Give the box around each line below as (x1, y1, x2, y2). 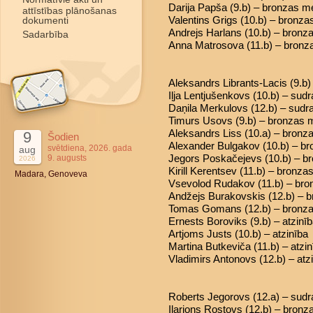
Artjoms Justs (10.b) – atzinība (168, 228, 308, 240)
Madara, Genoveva (15, 169, 87, 179)
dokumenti (22, 15, 68, 24)
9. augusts (48, 153, 87, 163)
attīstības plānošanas (22, 5, 117, 15)
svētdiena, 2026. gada (48, 143, 132, 153)
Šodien (48, 131, 79, 143)
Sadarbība (22, 29, 68, 40)
